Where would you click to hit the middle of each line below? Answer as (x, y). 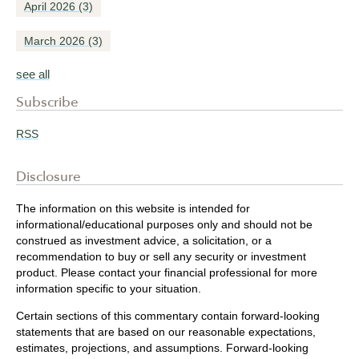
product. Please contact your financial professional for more (167, 273)
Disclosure (48, 177)
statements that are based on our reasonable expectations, (166, 332)
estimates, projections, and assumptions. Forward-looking (162, 348)
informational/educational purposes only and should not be (164, 225)
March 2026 (56, 41)
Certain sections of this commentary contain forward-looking (168, 316)
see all (33, 75)
